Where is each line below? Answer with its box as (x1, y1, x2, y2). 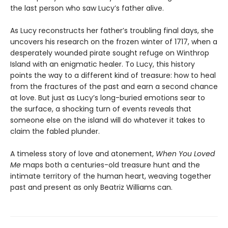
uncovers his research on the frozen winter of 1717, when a (10, 37, 217, 47)
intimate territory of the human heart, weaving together (10, 171, 211, 182)
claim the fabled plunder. (10, 126, 100, 137)
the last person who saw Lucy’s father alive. (10, 3, 164, 14)
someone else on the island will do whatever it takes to (10, 115, 205, 126)
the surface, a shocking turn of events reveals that (10, 104, 191, 115)
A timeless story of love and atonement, (10, 149, 156, 159)
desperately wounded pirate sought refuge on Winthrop (10, 48, 209, 59)
